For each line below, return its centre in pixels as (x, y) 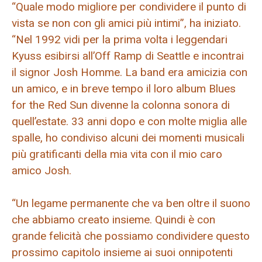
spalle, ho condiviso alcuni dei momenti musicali (128, 137)
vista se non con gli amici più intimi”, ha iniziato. (126, 23)
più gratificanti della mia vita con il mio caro (117, 154)
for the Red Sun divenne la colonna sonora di (121, 105)
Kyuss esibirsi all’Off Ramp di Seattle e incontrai (128, 56)
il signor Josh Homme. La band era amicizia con (130, 72)
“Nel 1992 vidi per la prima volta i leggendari (120, 39)
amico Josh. (42, 170)
